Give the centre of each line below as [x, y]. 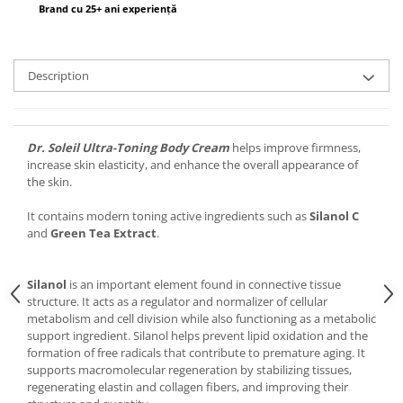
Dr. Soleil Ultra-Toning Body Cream [128, 148]
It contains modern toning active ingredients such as [168, 216]
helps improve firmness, [295, 148]
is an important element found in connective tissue [204, 284]
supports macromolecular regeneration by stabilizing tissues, [189, 370]
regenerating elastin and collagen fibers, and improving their [188, 387]
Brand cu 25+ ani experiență [107, 9]
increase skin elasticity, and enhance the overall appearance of [193, 165]
